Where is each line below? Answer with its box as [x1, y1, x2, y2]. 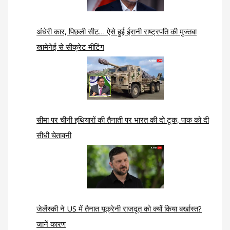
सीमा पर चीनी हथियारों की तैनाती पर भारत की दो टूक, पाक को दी [36, 114, 209, 125]
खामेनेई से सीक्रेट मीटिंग [36, 42, 105, 52]
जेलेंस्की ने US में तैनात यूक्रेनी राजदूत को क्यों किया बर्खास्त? [36, 203, 202, 214]
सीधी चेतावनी [36, 130, 72, 141]
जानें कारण [36, 218, 66, 229]
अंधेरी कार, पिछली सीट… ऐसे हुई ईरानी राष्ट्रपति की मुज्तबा [36, 26, 197, 37]
